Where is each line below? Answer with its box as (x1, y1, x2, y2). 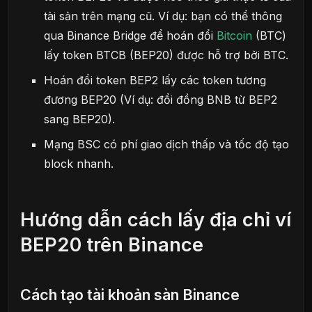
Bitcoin (217, 28, 253, 42)
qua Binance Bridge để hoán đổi (44, 28, 217, 42)
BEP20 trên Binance (20, 233, 203, 256)
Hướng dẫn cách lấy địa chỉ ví (20, 208, 291, 231)
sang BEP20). (44, 111, 116, 126)
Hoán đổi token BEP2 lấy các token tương (44, 72, 267, 87)
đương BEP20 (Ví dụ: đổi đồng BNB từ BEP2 (44, 92, 278, 107)
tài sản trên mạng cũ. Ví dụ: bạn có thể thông (44, 8, 283, 23)
